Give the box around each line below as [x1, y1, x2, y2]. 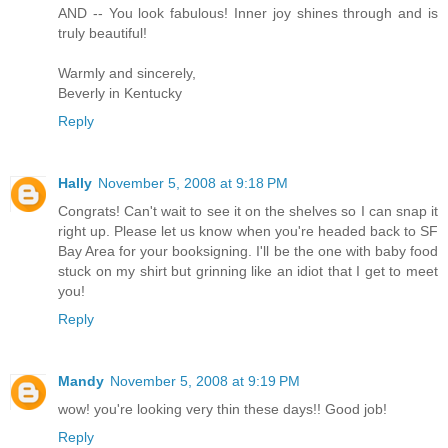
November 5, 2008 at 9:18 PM [98, 175, 288, 192]
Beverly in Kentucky [58, 85, 182, 102]
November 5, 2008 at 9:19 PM [110, 373, 300, 390]
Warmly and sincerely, [58, 65, 196, 82]
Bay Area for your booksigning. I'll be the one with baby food [58, 243, 438, 260]
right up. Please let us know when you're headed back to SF [58, 223, 438, 240]
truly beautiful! [58, 25, 147, 42]
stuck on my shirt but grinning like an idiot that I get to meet [58, 263, 438, 280]
